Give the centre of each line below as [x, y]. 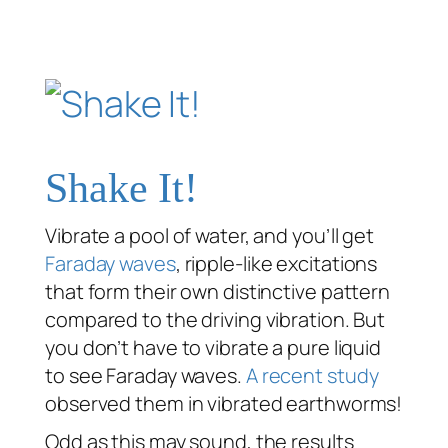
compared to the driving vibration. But [215, 319]
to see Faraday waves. [145, 375]
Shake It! [122, 187]
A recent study [312, 375]
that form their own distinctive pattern [218, 291]
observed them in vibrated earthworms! [224, 403]
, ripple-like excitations [276, 263]
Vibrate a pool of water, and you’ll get [210, 235]
